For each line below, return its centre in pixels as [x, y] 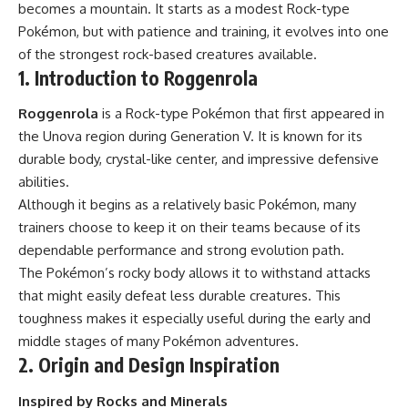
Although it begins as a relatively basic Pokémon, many [187, 205]
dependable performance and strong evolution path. [181, 250]
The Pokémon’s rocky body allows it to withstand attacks [194, 273]
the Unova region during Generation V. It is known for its [190, 137]
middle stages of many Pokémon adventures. [158, 342]
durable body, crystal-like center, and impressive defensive [199, 159]
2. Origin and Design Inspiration [149, 365]
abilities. [44, 182]
